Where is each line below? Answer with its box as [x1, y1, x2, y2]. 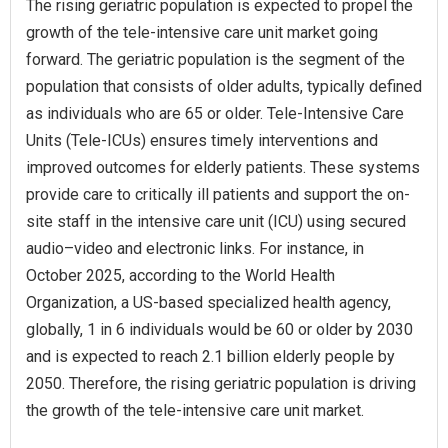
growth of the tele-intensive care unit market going [26, 22, 378, 42]
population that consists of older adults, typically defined [26, 76, 422, 96]
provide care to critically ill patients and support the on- [26, 184, 410, 204]
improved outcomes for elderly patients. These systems [26, 157, 420, 177]
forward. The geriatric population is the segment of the [26, 49, 405, 69]
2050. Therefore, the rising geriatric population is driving [26, 373, 416, 393]
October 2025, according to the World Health [26, 265, 335, 285]
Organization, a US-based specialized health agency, [26, 292, 391, 312]
